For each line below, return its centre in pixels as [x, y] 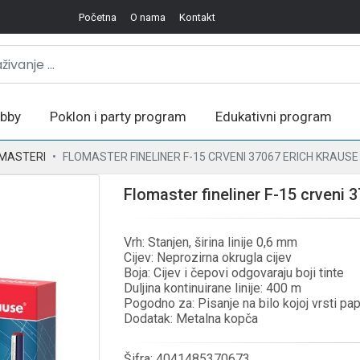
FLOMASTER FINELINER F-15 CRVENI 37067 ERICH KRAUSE [211, 157]
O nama [147, 17]
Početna [97, 17]
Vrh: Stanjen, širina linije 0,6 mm [211, 242]
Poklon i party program [118, 117]
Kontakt [197, 17]
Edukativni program [274, 117]
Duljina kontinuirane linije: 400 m [213, 288]
